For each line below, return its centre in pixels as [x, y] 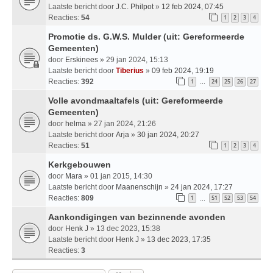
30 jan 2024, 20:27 [168, 134]
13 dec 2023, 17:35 [179, 239]
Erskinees [82, 59]
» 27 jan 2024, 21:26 [121, 123]
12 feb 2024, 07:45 [193, 6]
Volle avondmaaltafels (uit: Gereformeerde [136, 100]
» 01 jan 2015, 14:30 [117, 176]
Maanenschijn [139, 187]
